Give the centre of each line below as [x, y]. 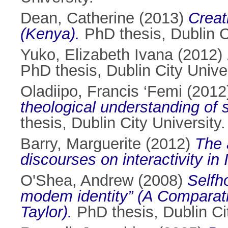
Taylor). [46, 212]
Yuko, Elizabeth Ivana [97, 55]
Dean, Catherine [77, 18]
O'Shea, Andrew [77, 181]
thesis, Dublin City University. [123, 123]
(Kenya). [50, 34]
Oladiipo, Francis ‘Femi [101, 92]
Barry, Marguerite [81, 144]
